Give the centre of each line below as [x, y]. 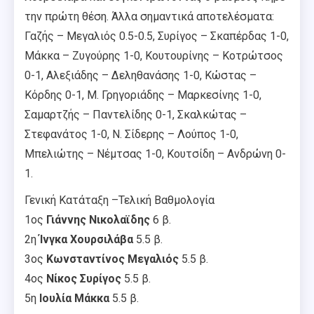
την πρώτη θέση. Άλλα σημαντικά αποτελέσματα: [149, 16]
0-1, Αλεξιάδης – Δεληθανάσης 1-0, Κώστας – [141, 75]
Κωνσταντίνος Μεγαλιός [112, 259]
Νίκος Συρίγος [84, 278]
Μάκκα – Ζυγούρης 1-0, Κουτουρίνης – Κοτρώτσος [154, 55]
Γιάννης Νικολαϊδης [98, 219]
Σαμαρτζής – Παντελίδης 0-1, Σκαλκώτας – [136, 114]
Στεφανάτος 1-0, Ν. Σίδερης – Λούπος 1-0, [131, 134]
